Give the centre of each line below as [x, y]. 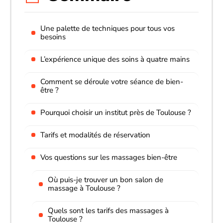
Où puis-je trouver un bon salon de [106, 179]
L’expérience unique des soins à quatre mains [115, 59]
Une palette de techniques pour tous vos [108, 28]
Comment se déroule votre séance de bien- [112, 81]
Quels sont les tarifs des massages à [108, 210]
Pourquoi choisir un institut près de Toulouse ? [116, 112]
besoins [53, 37]
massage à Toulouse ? [84, 188]
